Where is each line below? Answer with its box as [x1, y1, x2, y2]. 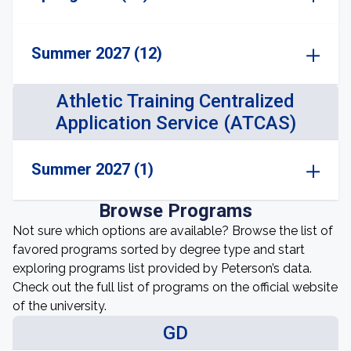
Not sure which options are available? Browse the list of [13, 223, 333, 238]
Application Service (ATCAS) [55, 112, 296, 134]
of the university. [13, 299, 107, 313]
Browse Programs [99, 200, 252, 222]
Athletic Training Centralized [56, 90, 295, 112]
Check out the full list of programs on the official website [13, 280, 338, 295]
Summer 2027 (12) [31, 44, 162, 63]
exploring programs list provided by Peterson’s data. [13, 261, 312, 276]
